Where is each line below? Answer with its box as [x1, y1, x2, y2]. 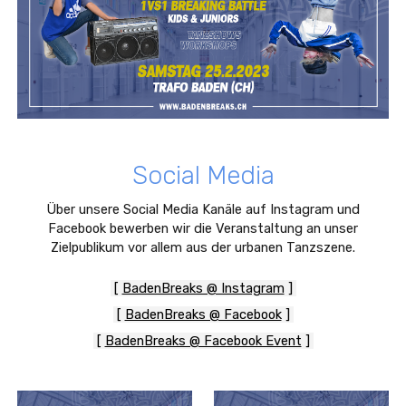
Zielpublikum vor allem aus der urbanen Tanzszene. [51, 239, 355, 256]
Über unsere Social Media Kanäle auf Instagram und [46, 201, 360, 217]
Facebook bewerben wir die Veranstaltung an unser [48, 220, 358, 237]
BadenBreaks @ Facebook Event [104, 333, 302, 349]
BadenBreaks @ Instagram [121, 280, 285, 296]
